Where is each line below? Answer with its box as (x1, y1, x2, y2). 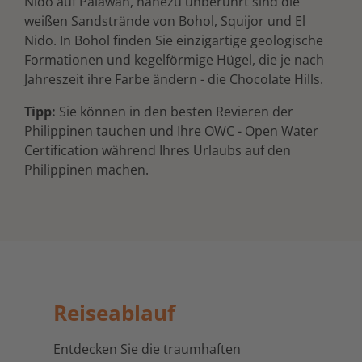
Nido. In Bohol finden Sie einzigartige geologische (24, 32, 323, 49)
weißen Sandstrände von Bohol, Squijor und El (24, 12, 305, 30)
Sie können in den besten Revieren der (59, 103, 293, 120)
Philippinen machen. (24, 161, 149, 179)
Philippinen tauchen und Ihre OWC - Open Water (24, 122, 318, 140)
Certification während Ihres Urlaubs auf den (24, 141, 291, 159)
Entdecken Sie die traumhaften (53, 340, 241, 358)
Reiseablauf (53, 298, 175, 327)
